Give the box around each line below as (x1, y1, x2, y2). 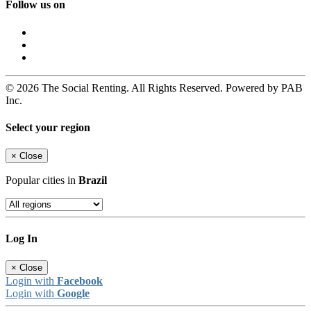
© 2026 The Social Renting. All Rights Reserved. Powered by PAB (6, 81, 303, 94)
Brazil (78, 174, 107, 187)
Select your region (6, 121, 90, 133)
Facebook (57, 274, 103, 287)
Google (57, 287, 90, 299)
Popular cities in (6, 174, 78, 187)
